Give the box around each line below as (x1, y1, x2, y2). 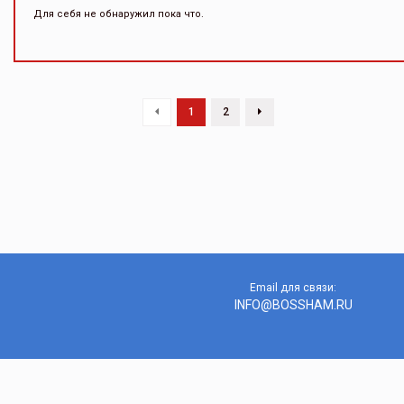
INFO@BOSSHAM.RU (234, 298, 353, 312)
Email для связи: (250, 281, 336, 294)
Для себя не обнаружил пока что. (33, 8, 204, 20)
